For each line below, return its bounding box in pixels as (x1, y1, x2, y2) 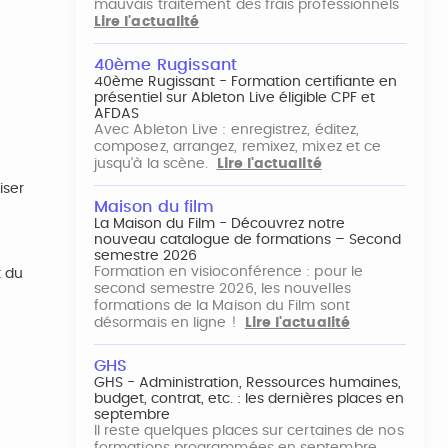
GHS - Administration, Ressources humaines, (94, 376, 401, 390)
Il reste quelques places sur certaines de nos (94, 424, 404, 438)
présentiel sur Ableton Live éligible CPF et (94, 91, 375, 105)
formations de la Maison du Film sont (94, 299, 350, 313)
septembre (94, 408, 170, 422)
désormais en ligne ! (94, 316, 245, 330)
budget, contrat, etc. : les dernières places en (94, 392, 404, 406)
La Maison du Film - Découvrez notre (94, 217, 345, 231)
